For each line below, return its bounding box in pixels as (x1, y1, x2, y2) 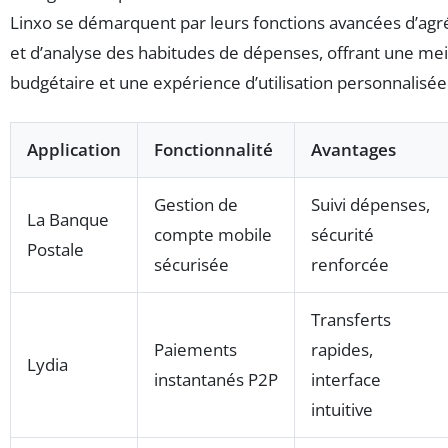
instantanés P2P (154, 368, 278, 392)
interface (311, 368, 381, 392)
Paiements (154, 338, 237, 362)
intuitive (311, 398, 373, 422)
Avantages (311, 138, 396, 162)
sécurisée (154, 253, 229, 277)
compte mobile (154, 223, 272, 247)
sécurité (311, 223, 374, 247)
